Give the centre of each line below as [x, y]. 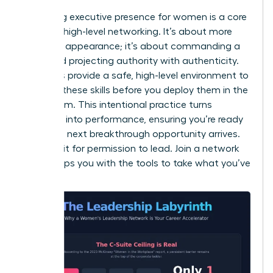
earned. [40, 178]
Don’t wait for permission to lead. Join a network [131, 148]
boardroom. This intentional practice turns [117, 105]
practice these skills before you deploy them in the [135, 90]
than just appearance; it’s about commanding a [131, 46]
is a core [227, 17]
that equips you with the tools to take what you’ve [136, 163]
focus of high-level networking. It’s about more [127, 31]
